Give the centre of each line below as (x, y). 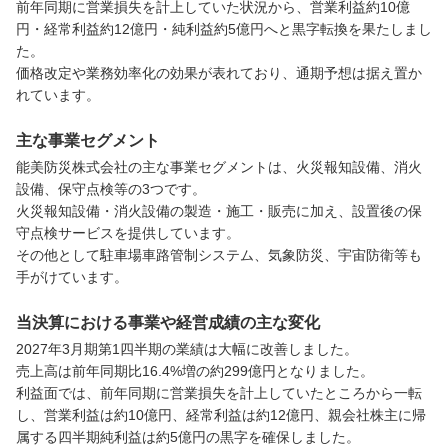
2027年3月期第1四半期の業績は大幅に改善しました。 (187, 348)
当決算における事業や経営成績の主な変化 (168, 322)
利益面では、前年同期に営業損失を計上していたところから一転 (219, 392)
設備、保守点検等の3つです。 (111, 188)
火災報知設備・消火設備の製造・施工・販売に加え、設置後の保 (219, 210)
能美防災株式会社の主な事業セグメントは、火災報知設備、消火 (219, 166)
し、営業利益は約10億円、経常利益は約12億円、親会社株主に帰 (221, 414)
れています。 (58, 94)
